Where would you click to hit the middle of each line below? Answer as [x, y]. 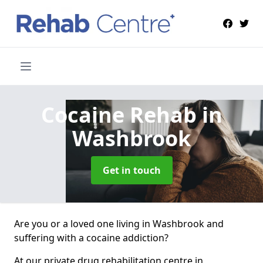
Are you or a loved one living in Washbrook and [119, 223]
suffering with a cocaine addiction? [91, 237]
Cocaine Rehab [121, 114]
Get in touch [131, 170]
